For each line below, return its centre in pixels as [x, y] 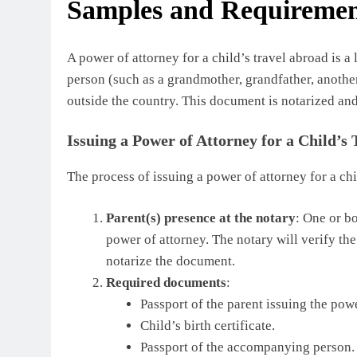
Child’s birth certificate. [207, 326]
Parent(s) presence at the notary [200, 218]
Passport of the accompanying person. [247, 347]
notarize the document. [170, 261]
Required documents [166, 283]
